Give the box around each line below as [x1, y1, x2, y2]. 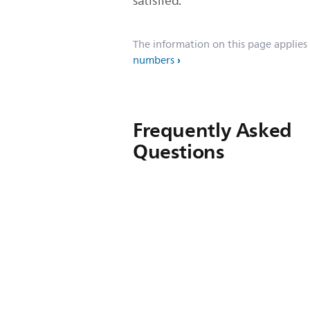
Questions [133, 135, 225, 168]
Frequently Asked [133, 113, 292, 147]
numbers [133, 52, 174, 69]
